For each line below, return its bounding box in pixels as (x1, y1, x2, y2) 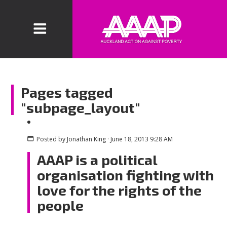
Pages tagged (21, 84, 113, 101)
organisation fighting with (37, 166, 214, 183)
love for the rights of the (37, 181, 202, 199)
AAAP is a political (37, 150, 158, 168)
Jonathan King (66, 134, 106, 143)
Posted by (34, 134, 67, 143)
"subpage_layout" (21, 99, 141, 117)
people (37, 196, 84, 214)
